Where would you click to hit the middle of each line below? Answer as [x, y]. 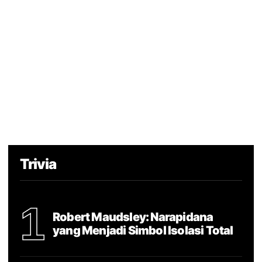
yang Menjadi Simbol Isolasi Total [143, 230]
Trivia [38, 164]
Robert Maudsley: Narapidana [133, 217]
